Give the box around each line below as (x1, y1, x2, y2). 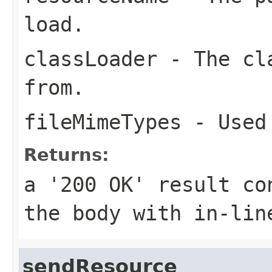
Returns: (24, 144, 109, 165)
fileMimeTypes (24, 109, 182, 134)
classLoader (24, 46, 157, 71)
